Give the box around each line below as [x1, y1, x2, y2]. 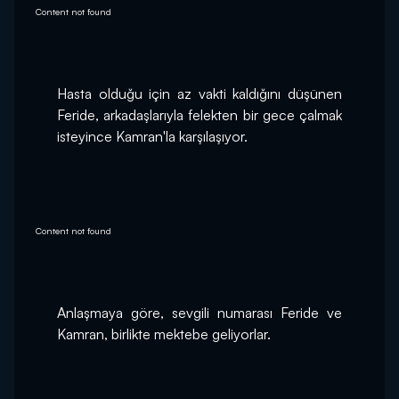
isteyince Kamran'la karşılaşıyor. [57, 127, 248, 146]
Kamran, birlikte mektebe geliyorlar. [57, 325, 271, 344]
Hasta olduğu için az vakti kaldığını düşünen [57, 85, 342, 103]
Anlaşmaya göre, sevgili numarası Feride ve [57, 304, 342, 322]
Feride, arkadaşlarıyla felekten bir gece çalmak [57, 106, 342, 125]
